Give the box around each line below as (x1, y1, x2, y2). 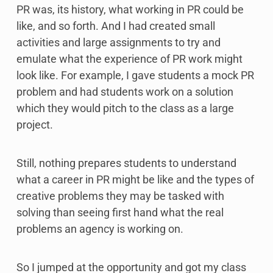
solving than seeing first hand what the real (16, 206, 224, 219)
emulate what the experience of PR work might (16, 52, 243, 66)
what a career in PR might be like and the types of (16, 173, 254, 186)
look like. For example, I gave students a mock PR (16, 69, 254, 82)
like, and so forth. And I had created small (16, 19, 215, 33)
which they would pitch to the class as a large (16, 102, 234, 115)
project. (16, 118, 53, 132)
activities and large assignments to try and (16, 36, 221, 49)
